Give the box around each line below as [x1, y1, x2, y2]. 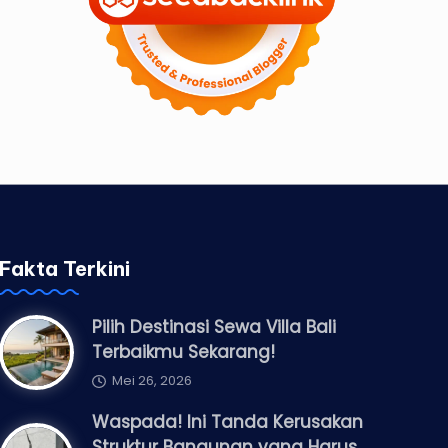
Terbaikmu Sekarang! [92, 340, 276, 365]
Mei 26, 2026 [111, 371, 192, 391]
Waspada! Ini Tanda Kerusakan [92, 410, 364, 435]
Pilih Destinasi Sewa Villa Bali [92, 315, 337, 340]
